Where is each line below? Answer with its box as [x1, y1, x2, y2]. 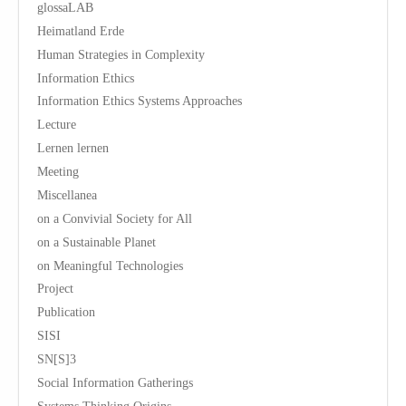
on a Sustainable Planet [37, 234, 156, 249]
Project [37, 281, 73, 296]
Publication [37, 304, 95, 320]
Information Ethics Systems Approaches [37, 93, 242, 109]
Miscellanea [37, 188, 97, 203]
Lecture [37, 117, 76, 132]
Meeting [37, 164, 79, 179]
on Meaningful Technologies [37, 257, 183, 273]
